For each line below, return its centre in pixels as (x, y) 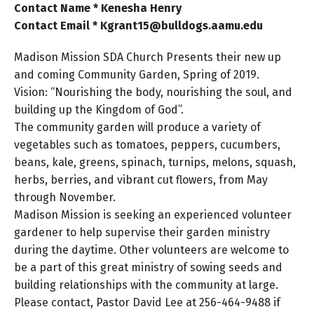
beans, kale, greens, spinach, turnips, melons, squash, (155, 162)
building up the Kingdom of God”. (99, 110)
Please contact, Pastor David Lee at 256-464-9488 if (147, 302)
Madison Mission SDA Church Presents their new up (148, 57)
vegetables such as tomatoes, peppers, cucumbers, (147, 145)
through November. (65, 197)
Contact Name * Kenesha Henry (98, 8)
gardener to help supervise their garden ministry (142, 232)
